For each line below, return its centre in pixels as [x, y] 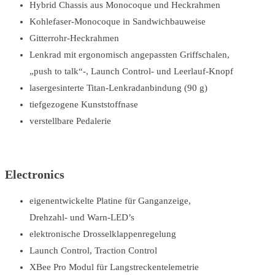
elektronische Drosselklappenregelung [103, 234]
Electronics [35, 174]
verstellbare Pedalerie [70, 121]
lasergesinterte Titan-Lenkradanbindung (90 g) [118, 87]
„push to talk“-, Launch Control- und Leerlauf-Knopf [131, 71]
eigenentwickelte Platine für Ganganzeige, [110, 201]
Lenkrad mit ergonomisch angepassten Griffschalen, [130, 54]
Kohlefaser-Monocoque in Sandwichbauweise [118, 21]
